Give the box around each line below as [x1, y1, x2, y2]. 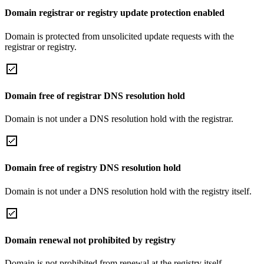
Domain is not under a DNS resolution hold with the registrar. [5, 114, 233, 124]
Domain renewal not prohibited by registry [5, 235, 176, 245]
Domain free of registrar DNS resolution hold [5, 90, 185, 101]
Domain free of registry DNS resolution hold [5, 163, 181, 173]
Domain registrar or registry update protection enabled [5, 8, 225, 18]
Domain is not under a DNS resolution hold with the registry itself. [5, 186, 252, 196]
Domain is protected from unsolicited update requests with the [5, 31, 234, 41]
